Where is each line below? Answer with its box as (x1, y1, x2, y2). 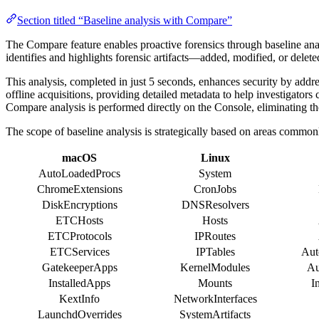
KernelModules (180, 261, 250, 273)
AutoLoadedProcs (38, 167, 120, 179)
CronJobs (194, 182, 236, 195)
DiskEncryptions (41, 198, 117, 211)
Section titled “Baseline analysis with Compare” (17, 14, 232, 26)
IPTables (195, 245, 235, 258)
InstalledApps (48, 276, 110, 289)
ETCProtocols (47, 229, 112, 242)
